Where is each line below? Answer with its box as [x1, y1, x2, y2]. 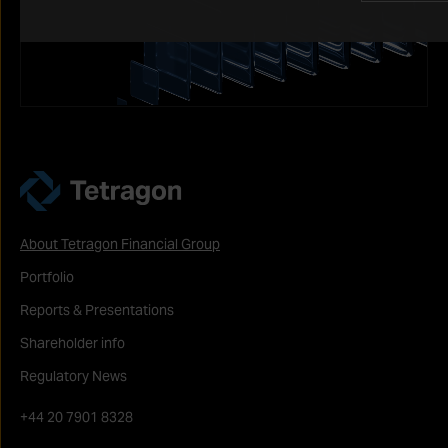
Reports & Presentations [20, 300, 174, 319]
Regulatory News [20, 366, 127, 385]
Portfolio [20, 267, 74, 286]
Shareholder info [20, 333, 125, 352]
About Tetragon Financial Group [20, 234, 220, 253]
